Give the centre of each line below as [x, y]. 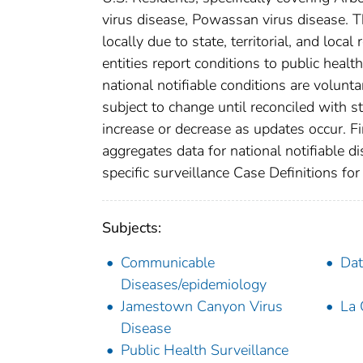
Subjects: [132, 227]
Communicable [168, 262]
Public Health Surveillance [205, 350]
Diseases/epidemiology [194, 284]
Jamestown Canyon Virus [202, 306]
